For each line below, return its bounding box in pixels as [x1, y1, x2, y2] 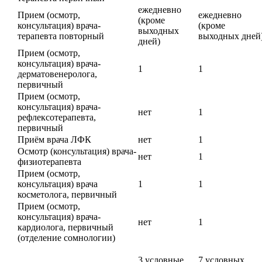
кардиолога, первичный [18, 222, 113, 233]
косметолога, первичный [18, 189, 117, 200]
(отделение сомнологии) [18, 233, 115, 243]
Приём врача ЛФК [18, 135, 91, 145]
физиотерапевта [18, 157, 81, 167]
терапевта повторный [18, 31, 104, 42]
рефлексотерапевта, [18, 112, 96, 123]
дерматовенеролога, [18, 69, 97, 80]
